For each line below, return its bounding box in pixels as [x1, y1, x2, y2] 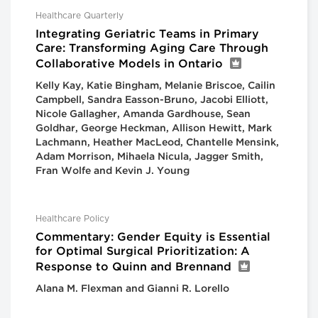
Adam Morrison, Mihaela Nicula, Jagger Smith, [35, 153, 263, 162]
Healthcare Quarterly [35, 11, 124, 21]
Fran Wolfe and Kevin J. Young [35, 167, 190, 176]
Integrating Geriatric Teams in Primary [35, 29, 259, 40]
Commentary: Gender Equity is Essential [35, 232, 270, 243]
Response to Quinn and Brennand [35, 262, 231, 273]
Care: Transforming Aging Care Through [35, 43, 268, 55]
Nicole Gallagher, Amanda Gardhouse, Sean [35, 110, 251, 119]
